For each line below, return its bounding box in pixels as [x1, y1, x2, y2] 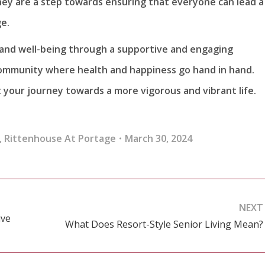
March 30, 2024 [125, 131, 192, 145]
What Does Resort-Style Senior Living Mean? [65, 218, 263, 231]
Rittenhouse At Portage [4, 131, 116, 145]
